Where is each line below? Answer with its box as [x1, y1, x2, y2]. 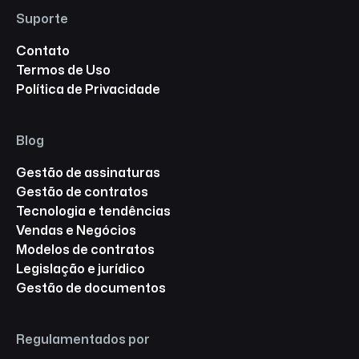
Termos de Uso [16, 63, 111, 77]
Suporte [16, 12, 68, 26]
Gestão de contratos [16, 185, 148, 199]
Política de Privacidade [16, 83, 160, 96]
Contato [16, 44, 70, 58]
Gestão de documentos [16, 281, 166, 295]
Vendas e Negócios [16, 224, 136, 237]
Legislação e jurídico [16, 262, 145, 276]
